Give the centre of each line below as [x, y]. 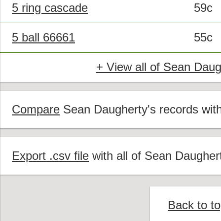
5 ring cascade [50, 8]
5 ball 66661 [43, 37]
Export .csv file [50, 156]
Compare [36, 110]
